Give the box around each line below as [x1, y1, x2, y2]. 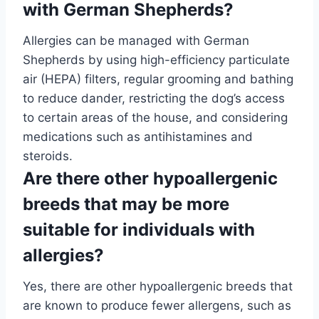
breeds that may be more [23, 194, 229, 215]
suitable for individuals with [23, 219, 255, 241]
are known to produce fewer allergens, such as [23, 298, 291, 313]
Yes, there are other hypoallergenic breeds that [23, 279, 293, 294]
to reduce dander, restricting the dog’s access [23, 91, 285, 106]
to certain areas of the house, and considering [23, 110, 288, 125]
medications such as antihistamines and [23, 130, 253, 145]
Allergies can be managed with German [23, 33, 249, 48]
